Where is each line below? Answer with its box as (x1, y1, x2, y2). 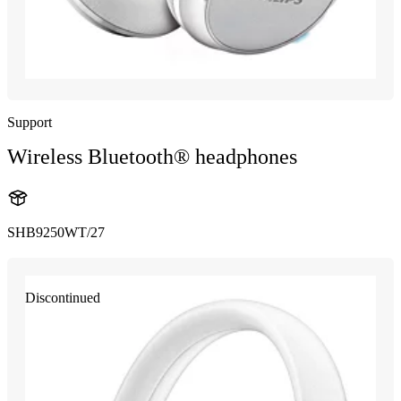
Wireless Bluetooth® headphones (7, 144, 297, 168)
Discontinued (25, 289, 100, 305)
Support (7, 114, 52, 130)
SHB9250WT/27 (7, 224, 105, 240)
